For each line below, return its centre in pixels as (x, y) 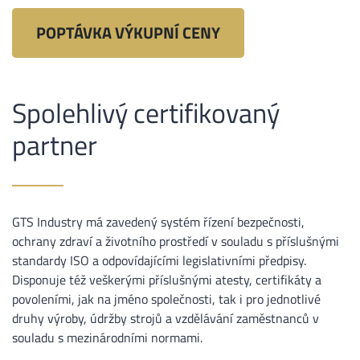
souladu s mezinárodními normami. (107, 338)
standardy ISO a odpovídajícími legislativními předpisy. (159, 261)
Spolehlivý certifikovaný (146, 113)
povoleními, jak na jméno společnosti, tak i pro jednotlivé (166, 299)
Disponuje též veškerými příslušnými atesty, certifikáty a (167, 280)
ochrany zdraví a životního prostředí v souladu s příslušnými (176, 241)
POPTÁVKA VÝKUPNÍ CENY (128, 33)
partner (55, 145)
